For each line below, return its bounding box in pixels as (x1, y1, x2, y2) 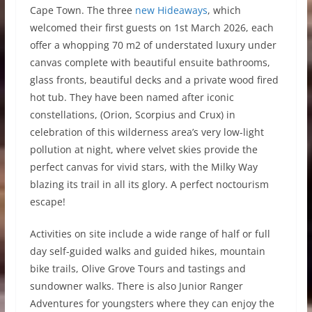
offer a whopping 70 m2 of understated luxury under (29, 38, 276, 52)
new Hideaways (134, 3, 208, 17)
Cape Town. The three (29, 3, 135, 17)
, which (207, 3, 241, 17)
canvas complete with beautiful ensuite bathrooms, (29, 56, 270, 70)
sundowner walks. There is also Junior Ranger (29, 279, 243, 293)
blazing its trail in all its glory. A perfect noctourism (29, 178, 269, 192)
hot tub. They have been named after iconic (29, 91, 234, 104)
